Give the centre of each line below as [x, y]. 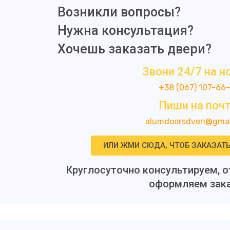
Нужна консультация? [126, 31]
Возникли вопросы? [119, 12]
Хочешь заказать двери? [135, 49]
